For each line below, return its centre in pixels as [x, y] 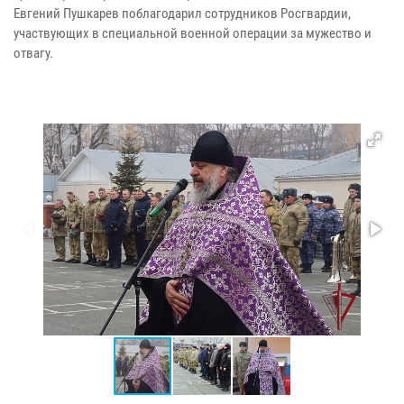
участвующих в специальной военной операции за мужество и [193, 33]
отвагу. [33, 53]
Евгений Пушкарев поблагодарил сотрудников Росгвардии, [182, 13]
